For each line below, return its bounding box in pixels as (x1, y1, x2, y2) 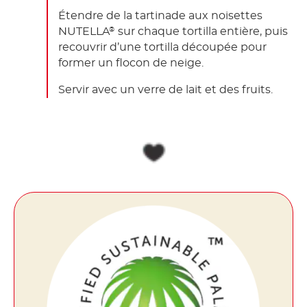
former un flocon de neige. (58, 57, 204, 69)
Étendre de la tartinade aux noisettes (58, 10, 262, 21)
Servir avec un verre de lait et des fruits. (58, 84, 273, 95)
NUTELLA (58, 25, 110, 37)
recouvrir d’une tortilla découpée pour (58, 41, 267, 53)
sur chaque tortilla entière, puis (115, 25, 288, 37)
